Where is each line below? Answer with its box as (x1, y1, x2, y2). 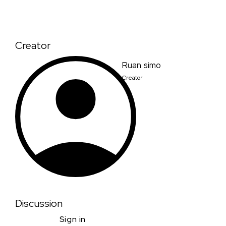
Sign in (59, 213, 86, 224)
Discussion (15, 197, 63, 210)
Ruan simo (122, 60, 161, 71)
